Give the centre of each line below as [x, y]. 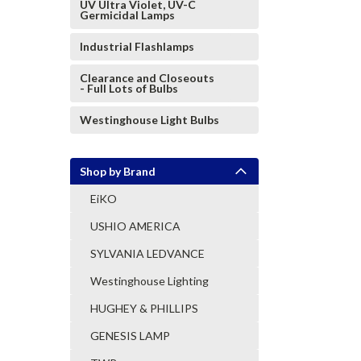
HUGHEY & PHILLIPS [144, 308]
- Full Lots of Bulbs [129, 88]
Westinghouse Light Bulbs [149, 120]
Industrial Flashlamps [137, 46]
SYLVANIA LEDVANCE [147, 253]
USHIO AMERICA [135, 226]
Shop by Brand [118, 171]
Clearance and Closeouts [147, 78]
